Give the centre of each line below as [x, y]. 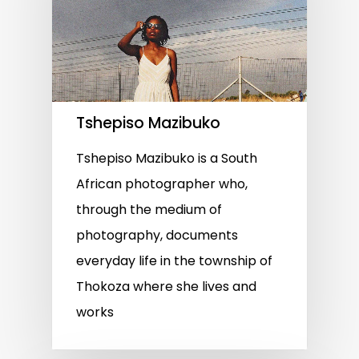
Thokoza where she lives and [166, 287]
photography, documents [157, 236]
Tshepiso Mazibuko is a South [167, 159]
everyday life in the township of [174, 261]
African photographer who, [162, 184]
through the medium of [149, 210]
